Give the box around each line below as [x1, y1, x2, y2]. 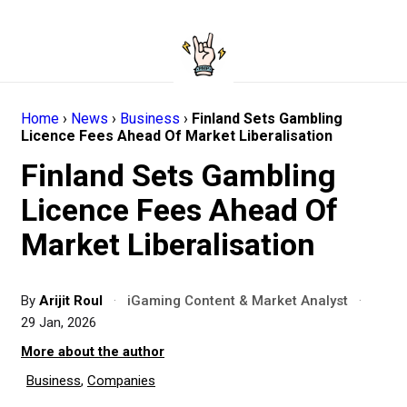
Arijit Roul [39, 293, 106, 309]
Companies [87, 372, 155, 389]
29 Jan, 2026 [21, 314, 96, 331]
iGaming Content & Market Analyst [127, 293, 348, 309]
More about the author [21, 343, 164, 360]
